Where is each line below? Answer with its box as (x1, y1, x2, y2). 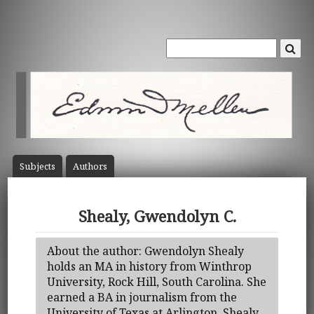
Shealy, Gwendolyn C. (78, 205, 236, 228)
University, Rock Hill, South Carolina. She (47, 273, 267, 289)
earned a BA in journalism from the (47, 289, 238, 305)
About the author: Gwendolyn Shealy (47, 243, 245, 259)
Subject (19, 160, 51, 173)
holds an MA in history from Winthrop (47, 258, 252, 274)
